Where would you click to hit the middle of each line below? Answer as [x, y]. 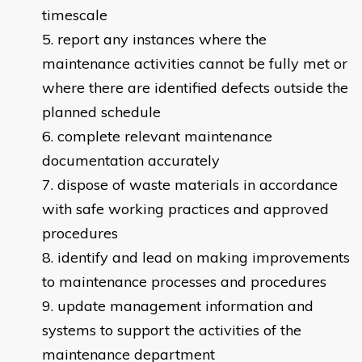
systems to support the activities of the [172, 330]
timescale [75, 15]
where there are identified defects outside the [195, 88]
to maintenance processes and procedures [184, 282]
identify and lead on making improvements [204, 258]
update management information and [185, 306]
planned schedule [101, 112]
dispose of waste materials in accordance [198, 185]
